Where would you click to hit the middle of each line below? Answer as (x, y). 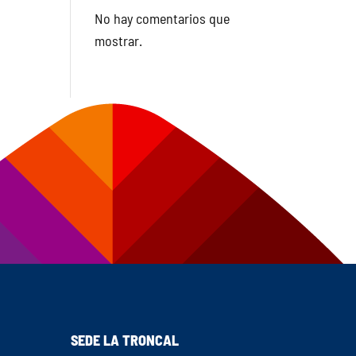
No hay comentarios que (163, 18)
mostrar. (119, 41)
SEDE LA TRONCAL (125, 341)
